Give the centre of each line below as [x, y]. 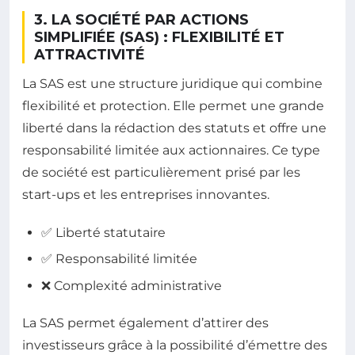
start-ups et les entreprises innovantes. [146, 195]
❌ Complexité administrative [132, 285]
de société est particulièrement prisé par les [161, 173]
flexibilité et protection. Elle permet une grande [173, 106]
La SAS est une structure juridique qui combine [172, 84]
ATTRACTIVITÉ [90, 55]
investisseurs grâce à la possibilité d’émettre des [175, 345]
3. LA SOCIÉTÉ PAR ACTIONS [141, 20]
